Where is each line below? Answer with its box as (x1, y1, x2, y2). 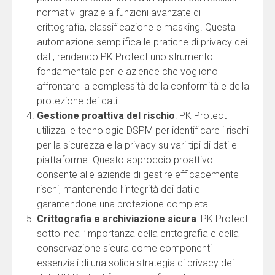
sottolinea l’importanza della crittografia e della (37, 228, 239, 240)
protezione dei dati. (37, 95, 120, 107)
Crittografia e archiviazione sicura (37, 213, 196, 225)
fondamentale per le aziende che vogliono (37, 66, 218, 78)
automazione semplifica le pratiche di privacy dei (37, 36, 247, 48)
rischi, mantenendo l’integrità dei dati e (37, 184, 200, 196)
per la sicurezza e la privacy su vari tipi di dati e (37, 139, 237, 152)
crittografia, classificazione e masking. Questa (37, 21, 236, 34)
